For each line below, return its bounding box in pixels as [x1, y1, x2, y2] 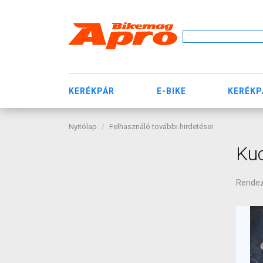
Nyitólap [69, 122, 97, 131]
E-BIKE [156, 86, 186, 96]
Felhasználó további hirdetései [109, 122, 213, 131]
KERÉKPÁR [69, 86, 114, 96]
